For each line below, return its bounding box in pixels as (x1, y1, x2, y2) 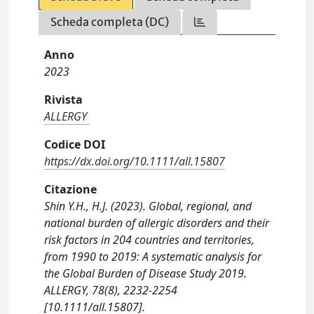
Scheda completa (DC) (50, 15, 170, 29)
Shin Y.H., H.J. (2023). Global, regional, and (44, 198, 252, 214)
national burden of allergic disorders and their (44, 215, 270, 231)
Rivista (44, 92, 83, 107)
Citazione (44, 182, 97, 197)
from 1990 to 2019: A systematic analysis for (44, 249, 262, 264)
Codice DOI (44, 137, 106, 152)
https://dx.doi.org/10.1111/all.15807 (44, 153, 226, 169)
